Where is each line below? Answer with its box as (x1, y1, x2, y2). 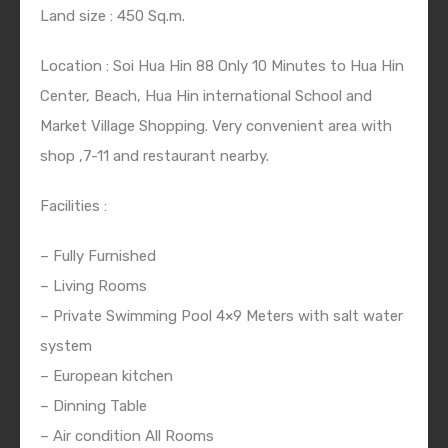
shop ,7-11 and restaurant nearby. (40, 147, 269, 166)
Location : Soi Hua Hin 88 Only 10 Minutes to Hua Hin (40, 57, 404, 76)
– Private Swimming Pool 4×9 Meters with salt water (40, 307, 403, 326)
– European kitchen (40, 367, 173, 386)
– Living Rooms (40, 277, 147, 296)
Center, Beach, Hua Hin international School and (40, 87, 372, 106)
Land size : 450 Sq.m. (40, 7, 185, 26)
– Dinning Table (40, 397, 147, 416)
